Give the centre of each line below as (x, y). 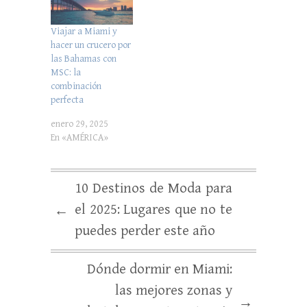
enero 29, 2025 (79, 124)
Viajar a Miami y (84, 32)
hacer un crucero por (91, 46)
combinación (76, 87)
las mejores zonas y (174, 291)
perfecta (67, 100)
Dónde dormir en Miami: (160, 270)
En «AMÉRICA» (79, 138)
